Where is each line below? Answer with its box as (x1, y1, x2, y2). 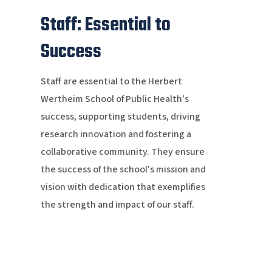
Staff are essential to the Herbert (40, 75, 182, 89)
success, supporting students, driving (40, 110, 200, 124)
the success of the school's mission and (40, 163, 206, 177)
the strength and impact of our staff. (40, 198, 194, 212)
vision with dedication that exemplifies (40, 180, 205, 194)
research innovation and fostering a (40, 127, 191, 141)
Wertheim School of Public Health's (40, 92, 189, 106)
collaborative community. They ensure (40, 145, 205, 159)
